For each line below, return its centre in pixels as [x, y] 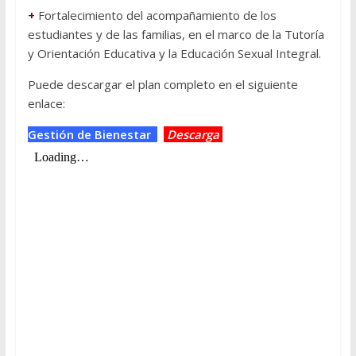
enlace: [46, 104]
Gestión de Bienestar [91, 135]
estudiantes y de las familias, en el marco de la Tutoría [176, 35]
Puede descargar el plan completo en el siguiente [163, 85]
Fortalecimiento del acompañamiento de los [157, 15]
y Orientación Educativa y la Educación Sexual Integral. [174, 54]
